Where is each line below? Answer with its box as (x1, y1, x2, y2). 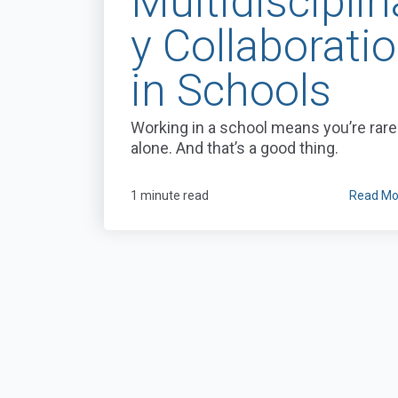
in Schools (131, 65, 331, 117)
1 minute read (131, 188, 209, 203)
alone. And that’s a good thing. (131, 139, 338, 158)
